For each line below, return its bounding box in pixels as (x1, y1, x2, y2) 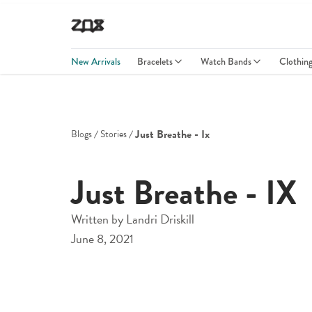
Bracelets (137, 54, 173, 68)
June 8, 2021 (71, 229, 134, 248)
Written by (71, 210, 126, 228)
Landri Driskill (126, 210, 194, 228)
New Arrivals (71, 54, 120, 68)
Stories (100, 127, 127, 141)
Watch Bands (201, 54, 251, 68)
